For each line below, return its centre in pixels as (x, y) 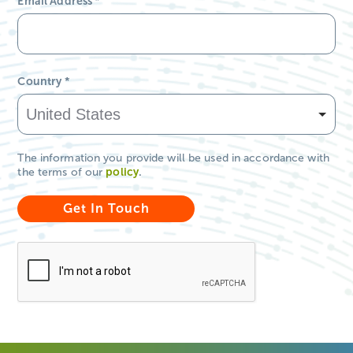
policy (122, 173)
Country (41, 82)
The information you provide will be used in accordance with (173, 158)
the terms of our (62, 173)
